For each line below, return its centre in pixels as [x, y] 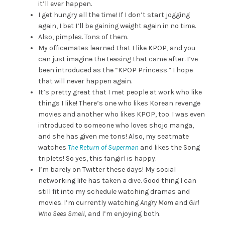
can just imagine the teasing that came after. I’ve [118, 59]
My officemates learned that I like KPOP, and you [117, 48]
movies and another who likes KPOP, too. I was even [121, 115]
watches [53, 148]
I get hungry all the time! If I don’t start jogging [114, 15]
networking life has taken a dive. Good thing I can [117, 181]
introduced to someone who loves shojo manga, [116, 126]
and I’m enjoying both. [123, 214]
